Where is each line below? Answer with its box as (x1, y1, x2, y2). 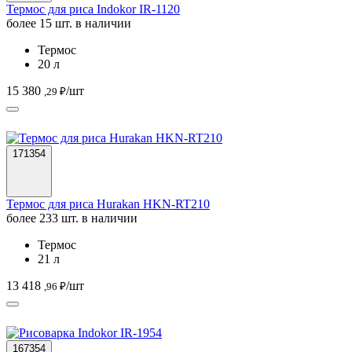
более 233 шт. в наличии (6, 211, 137, 225)
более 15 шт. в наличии (6, 16, 131, 30)
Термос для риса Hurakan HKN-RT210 (6, 196, 210, 211)
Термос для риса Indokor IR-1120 (6, 2, 180, 16)
